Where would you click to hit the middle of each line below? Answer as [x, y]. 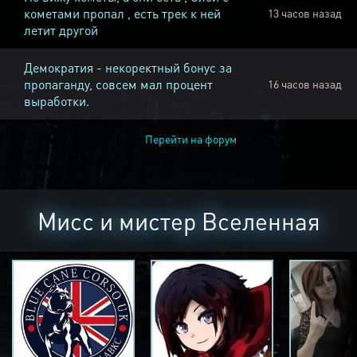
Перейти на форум [190, 139]
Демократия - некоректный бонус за [128, 68]
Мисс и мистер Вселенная [178, 221]
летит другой [61, 30]
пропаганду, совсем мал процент [118, 84]
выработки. [57, 101]
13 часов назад [304, 13]
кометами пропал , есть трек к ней [122, 14]
